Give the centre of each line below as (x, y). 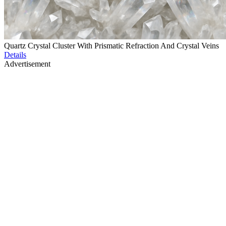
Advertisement (27, 64)
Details (15, 55)
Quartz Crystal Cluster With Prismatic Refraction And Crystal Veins (111, 46)
